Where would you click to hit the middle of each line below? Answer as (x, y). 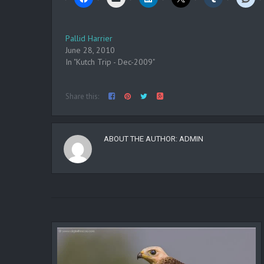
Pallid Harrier (89, 38)
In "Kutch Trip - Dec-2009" (110, 62)
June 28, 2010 (90, 50)
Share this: (82, 96)
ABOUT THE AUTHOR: (141, 139)
